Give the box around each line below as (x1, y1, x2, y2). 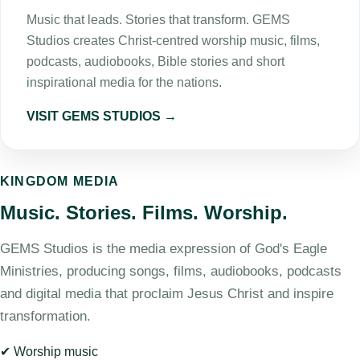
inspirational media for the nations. (27, 76, 222, 89)
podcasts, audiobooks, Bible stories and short (27, 55, 284, 68)
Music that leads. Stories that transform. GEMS (27, 13, 290, 27)
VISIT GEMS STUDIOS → (27, 109, 177, 123)
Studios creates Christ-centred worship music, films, (27, 34, 320, 47)
